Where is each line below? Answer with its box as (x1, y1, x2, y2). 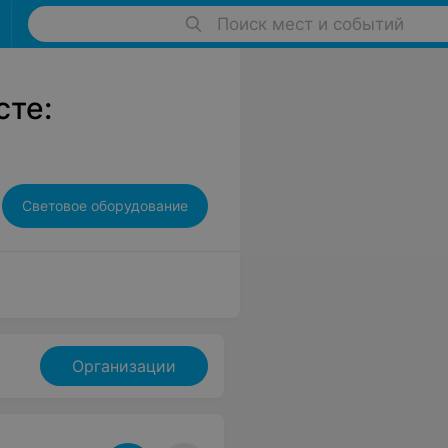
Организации (72, 356, 176, 376)
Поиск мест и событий (216, 14, 404, 34)
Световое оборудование (22, 197, 188, 214)
